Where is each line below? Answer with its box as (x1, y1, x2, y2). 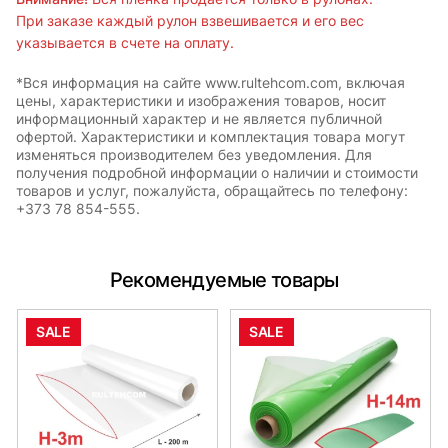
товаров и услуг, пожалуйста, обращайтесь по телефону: (16, 181, 408, 199)
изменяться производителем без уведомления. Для (16, 145, 372, 163)
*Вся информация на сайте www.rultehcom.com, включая (16, 73, 405, 91)
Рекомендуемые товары (109, 267, 339, 292)
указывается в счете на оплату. (16, 33, 234, 51)
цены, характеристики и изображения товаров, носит (16, 91, 386, 109)
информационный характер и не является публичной (16, 109, 382, 127)
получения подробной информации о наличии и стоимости (16, 163, 418, 181)
